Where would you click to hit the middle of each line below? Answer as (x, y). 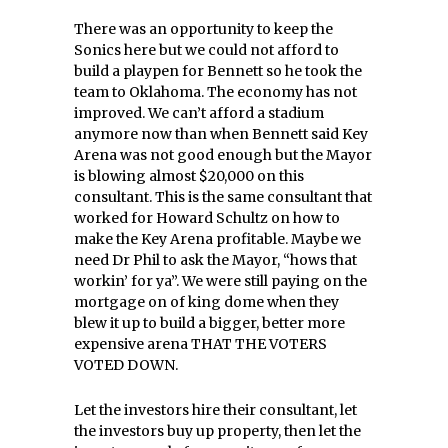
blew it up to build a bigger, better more (209, 323)
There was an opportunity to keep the (203, 29)
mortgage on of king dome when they (206, 302)
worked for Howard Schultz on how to (207, 218)
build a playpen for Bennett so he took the (218, 71)
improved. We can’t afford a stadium (199, 113)
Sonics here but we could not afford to (206, 50)
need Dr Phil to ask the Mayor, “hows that (215, 260)
